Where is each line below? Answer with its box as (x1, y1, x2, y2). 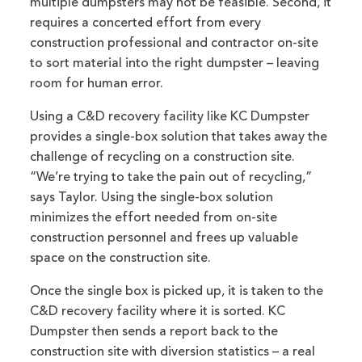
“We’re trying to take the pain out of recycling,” (30, 171, 313, 185)
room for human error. (30, 78, 164, 91)
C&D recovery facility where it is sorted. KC (30, 305, 286, 319)
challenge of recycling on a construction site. (30, 151, 296, 165)
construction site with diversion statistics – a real (30, 346, 316, 360)
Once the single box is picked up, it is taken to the (30, 285, 324, 299)
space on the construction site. (30, 252, 212, 266)
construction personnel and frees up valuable (30, 232, 299, 246)
